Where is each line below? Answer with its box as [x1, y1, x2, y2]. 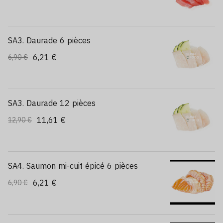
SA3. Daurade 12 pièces [8, 98, 96, 108]
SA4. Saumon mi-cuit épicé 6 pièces [8, 161, 138, 171]
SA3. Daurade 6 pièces [8, 35, 91, 45]
